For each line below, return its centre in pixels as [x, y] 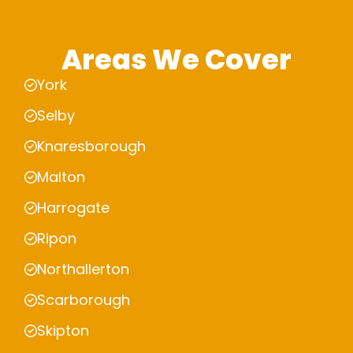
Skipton [63, 331]
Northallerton [83, 269]
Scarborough [84, 300]
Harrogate [73, 208]
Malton [61, 177]
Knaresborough [91, 147]
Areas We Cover [176, 60]
